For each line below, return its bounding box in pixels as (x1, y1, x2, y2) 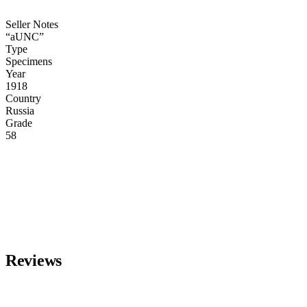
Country (5, 93, 41, 104)
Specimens (5, 56, 52, 67)
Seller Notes (5, 19, 58, 30)
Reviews (5, 251, 62, 269)
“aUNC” (5, 31, 44, 42)
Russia (5, 105, 34, 116)
